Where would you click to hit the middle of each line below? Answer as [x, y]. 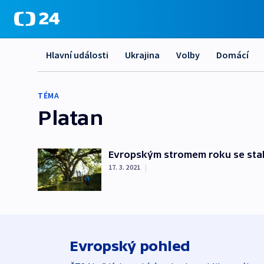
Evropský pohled [130, 246]
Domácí [232, 55]
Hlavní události [77, 55]
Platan [71, 117]
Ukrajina [142, 55]
